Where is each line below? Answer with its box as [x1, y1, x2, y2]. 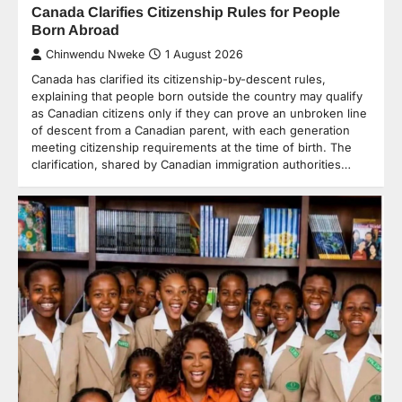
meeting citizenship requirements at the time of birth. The [31, 139, 352, 154]
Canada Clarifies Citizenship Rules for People [31, 3, 340, 20]
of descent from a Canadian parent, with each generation [31, 122, 350, 137]
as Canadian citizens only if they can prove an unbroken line [31, 105, 367, 120]
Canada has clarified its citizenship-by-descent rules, [31, 71, 326, 86]
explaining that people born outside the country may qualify [31, 88, 363, 103]
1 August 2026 [165, 47, 243, 61]
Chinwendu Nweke [46, 47, 144, 61]
